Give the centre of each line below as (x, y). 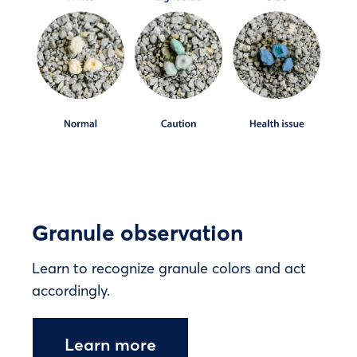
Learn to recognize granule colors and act (169, 267)
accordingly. (71, 290)
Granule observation (137, 231)
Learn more (110, 343)
